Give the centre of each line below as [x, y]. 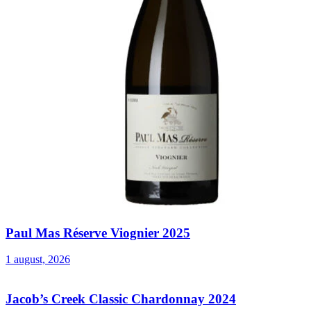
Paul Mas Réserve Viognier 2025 [98, 233]
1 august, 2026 [38, 260]
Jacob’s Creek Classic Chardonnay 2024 [121, 299]
